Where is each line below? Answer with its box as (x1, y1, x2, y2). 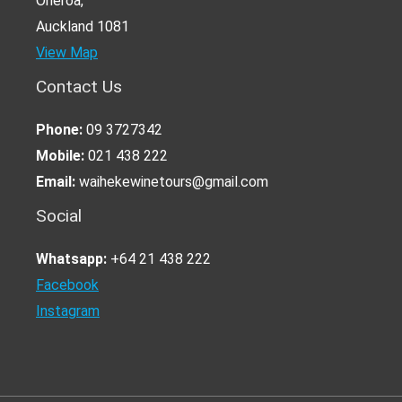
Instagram (36, 302, 100, 320)
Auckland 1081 (36, 17, 129, 35)
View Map (36, 43, 98, 61)
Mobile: (36, 147, 84, 165)
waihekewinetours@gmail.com (75, 173, 268, 191)
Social (36, 205, 82, 227)
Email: (36, 173, 75, 191)
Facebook (36, 276, 99, 294)
